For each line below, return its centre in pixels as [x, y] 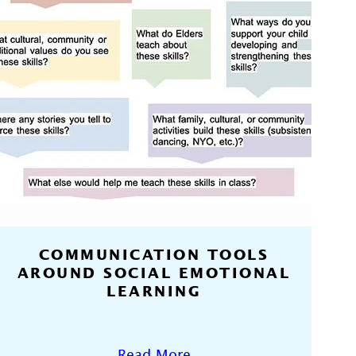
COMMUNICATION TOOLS [154, 255]
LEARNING [154, 291]
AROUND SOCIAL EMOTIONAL [154, 273]
